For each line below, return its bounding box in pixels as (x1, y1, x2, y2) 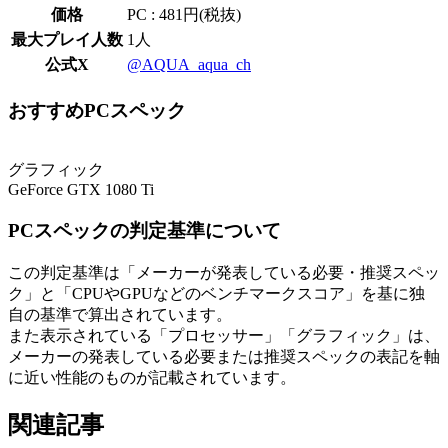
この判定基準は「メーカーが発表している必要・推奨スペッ (8, 263, 440, 281)
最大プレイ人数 (11, 30, 123, 48)
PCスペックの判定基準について (8, 219, 281, 241)
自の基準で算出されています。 (8, 305, 232, 323)
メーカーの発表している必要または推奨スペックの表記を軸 (8, 347, 440, 365)
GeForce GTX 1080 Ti (8, 181, 154, 199)
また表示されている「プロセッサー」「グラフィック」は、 (8, 326, 440, 344)
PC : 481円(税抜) (127, 5, 241, 23)
